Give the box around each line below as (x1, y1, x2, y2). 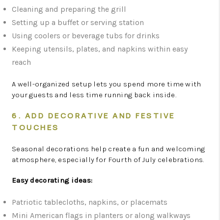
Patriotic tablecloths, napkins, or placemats (12, 197, 167, 207)
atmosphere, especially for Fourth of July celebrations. (12, 155, 204, 164)
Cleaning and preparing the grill (12, 4, 126, 14)
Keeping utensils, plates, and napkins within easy (12, 44, 188, 54)
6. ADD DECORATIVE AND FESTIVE (12, 110, 175, 121)
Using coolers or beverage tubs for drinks (12, 31, 160, 40)
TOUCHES (12, 122, 59, 133)
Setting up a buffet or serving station (12, 18, 144, 27)
